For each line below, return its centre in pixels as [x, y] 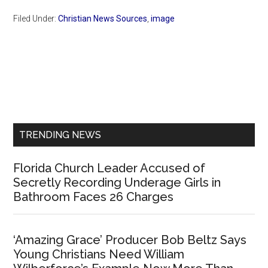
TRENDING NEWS [60, 135]
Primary [45, 86]
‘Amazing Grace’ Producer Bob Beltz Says [130, 240]
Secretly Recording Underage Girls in [117, 183]
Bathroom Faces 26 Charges [94, 197]
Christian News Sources [103, 19]
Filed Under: [36, 19]
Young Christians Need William [99, 255]
